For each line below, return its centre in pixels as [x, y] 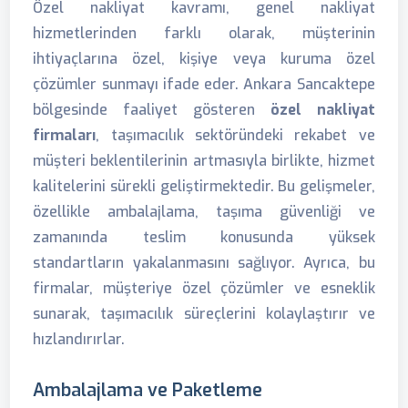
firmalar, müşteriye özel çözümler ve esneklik [204, 288]
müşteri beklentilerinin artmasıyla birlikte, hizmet [204, 161]
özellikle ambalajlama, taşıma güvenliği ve [204, 212]
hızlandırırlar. [79, 339]
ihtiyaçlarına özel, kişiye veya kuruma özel [204, 59]
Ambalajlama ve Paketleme [148, 390]
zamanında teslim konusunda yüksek [204, 237]
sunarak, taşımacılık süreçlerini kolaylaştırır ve [204, 314]
